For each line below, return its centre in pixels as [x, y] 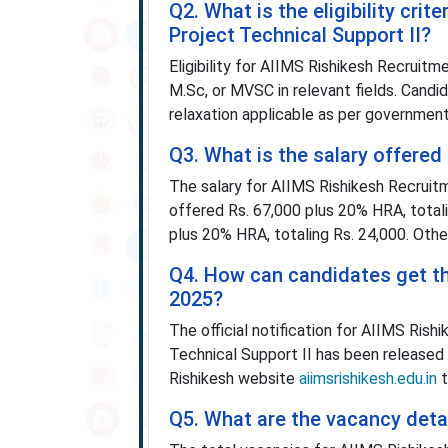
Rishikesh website [233, 378]
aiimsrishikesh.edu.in [367, 378]
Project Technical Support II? [299, 35]
